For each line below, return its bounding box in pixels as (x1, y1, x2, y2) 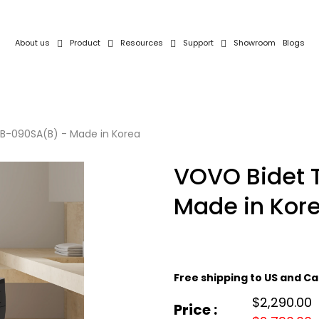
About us (14, 36, 50, 48)
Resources (120, 36, 163, 48)
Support (182, 36, 214, 48)
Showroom (233, 36, 276, 48)
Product (69, 36, 100, 48)
